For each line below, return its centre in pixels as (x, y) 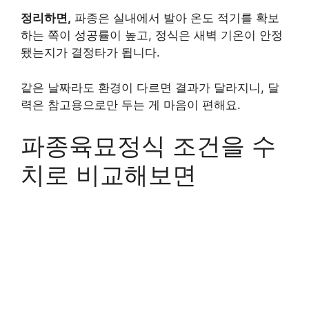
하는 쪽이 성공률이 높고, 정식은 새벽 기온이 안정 (152, 35)
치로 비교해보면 (109, 175)
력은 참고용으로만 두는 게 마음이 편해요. (131, 104)
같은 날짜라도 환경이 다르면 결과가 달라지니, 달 (150, 87)
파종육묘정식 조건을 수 (148, 146)
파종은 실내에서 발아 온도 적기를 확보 (175, 18)
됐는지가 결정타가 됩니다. (90, 52)
